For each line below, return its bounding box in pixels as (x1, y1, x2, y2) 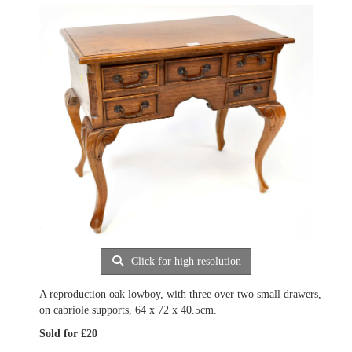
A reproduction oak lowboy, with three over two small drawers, (39, 288, 321, 300)
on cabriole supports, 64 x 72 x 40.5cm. (39, 304, 217, 316)
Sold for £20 (39, 328, 97, 339)
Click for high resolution (128, 255, 242, 267)
